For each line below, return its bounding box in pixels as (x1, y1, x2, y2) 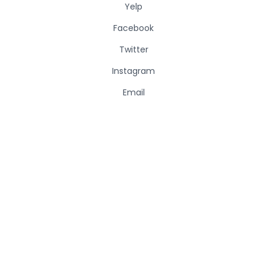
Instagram (112, 65, 155, 77)
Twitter (119, 44, 148, 55)
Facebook (113, 22, 154, 34)
